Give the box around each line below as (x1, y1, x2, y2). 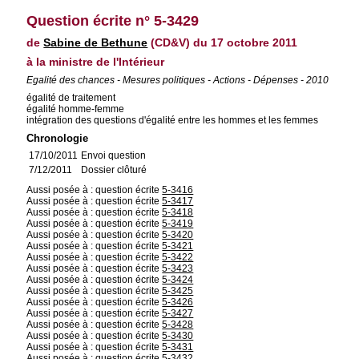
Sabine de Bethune (43, 36, 148, 49)
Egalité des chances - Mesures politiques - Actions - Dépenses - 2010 (26, 75, 329, 86)
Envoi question (81, 150, 147, 161)
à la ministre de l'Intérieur (26, 55, 165, 68)
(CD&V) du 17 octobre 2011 (147, 36, 298, 49)
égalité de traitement (26, 92, 116, 103)
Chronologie (26, 132, 89, 144)
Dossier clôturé (81, 164, 147, 175)
